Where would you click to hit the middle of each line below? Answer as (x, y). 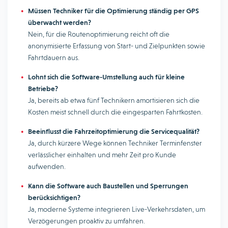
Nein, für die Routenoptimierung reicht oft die (99, 34)
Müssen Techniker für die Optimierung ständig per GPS (113, 11)
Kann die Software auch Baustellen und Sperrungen (108, 186)
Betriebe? (43, 89)
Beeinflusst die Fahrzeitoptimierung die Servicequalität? (114, 131)
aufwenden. (47, 166)
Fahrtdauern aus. (54, 58)
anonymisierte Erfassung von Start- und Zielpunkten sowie (117, 46)
